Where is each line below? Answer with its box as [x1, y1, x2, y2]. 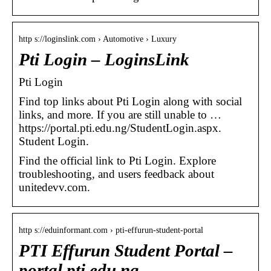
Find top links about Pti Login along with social [19, 94, 242, 108]
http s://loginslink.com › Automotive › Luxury [19, 34, 177, 44]
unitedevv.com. [19, 180, 90, 194]
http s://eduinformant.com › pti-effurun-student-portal [19, 225, 203, 235]
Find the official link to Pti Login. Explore [19, 154, 216, 167]
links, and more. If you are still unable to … [19, 108, 221, 121]
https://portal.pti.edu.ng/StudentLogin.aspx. [19, 121, 221, 134]
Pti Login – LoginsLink [19, 50, 189, 69]
